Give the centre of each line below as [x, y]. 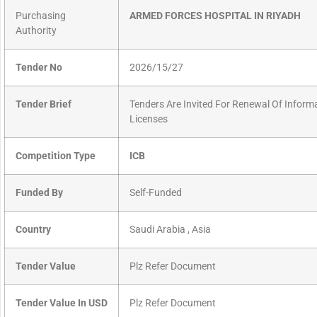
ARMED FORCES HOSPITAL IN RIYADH [215, 16]
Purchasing [41, 16]
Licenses [149, 120]
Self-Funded [156, 193]
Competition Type [56, 156]
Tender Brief [44, 105]
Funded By [39, 193]
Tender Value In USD [62, 304]
